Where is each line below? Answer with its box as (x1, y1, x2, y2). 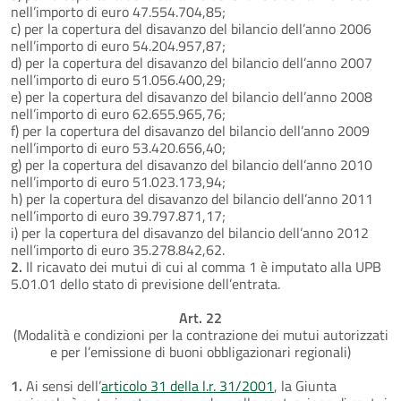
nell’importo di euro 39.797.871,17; (11, 204, 226, 226)
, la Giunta (274, 374, 337, 397)
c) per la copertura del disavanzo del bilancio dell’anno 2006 (11, 17, 371, 39)
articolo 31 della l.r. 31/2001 (101, 374, 274, 397)
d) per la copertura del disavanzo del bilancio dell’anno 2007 (11, 51, 372, 73)
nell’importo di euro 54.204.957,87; (11, 34, 226, 56)
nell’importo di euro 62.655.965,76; (11, 102, 226, 124)
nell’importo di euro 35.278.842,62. (11, 238, 225, 260)
